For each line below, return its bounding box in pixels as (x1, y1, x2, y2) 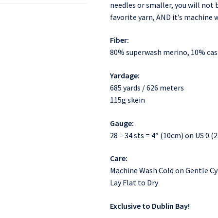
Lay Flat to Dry (109, 178, 158, 188)
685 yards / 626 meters (109, 82, 184, 92)
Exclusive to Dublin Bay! (109, 200, 190, 211)
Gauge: (109, 118, 134, 128)
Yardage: (109, 70, 140, 80)
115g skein (109, 94, 145, 105)
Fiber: (109, 35, 129, 45)
